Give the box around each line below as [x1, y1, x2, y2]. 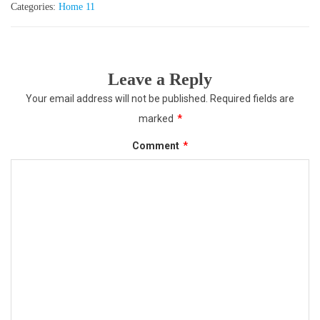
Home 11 [59, 1, 95, 13]
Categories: [11, 1, 59, 13]
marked [138, 113, 176, 125]
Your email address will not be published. [26, 93, 208, 105]
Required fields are [210, 93, 294, 105]
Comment [132, 140, 181, 152]
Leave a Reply [108, 70, 212, 89]
